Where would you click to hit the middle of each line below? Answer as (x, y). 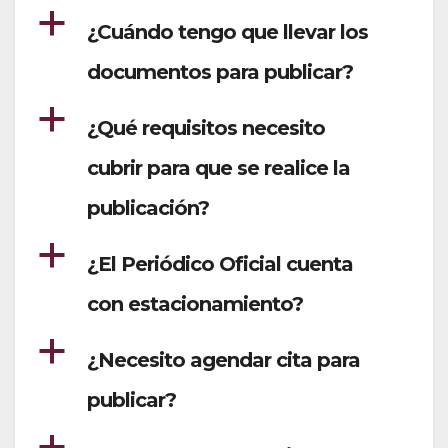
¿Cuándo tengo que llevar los (227, 32)
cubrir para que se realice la (218, 168)
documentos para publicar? (220, 72)
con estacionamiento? (195, 304)
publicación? (148, 208)
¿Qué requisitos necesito (206, 128)
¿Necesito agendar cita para (223, 360)
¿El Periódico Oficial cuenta (220, 264)
